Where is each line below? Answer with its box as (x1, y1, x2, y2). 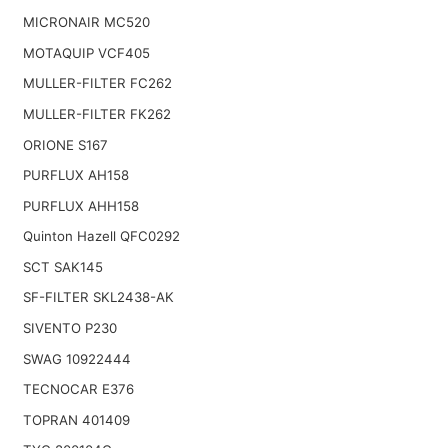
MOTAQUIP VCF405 (22, 44, 150, 61)
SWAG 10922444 (22, 350, 131, 367)
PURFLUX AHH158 (22, 197, 139, 214)
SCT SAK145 (22, 258, 103, 275)
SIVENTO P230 (22, 320, 117, 337)
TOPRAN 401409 (22, 411, 130, 428)
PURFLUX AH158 (22, 167, 129, 184)
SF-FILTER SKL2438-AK (22, 289, 174, 306)
